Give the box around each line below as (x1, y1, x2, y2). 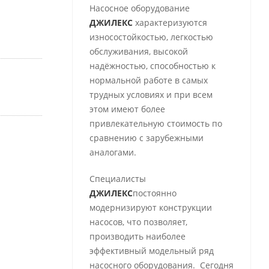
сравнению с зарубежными (89, 132, 204, 144)
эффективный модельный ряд (89, 245, 214, 256)
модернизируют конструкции (89, 202, 212, 213)
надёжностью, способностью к (89, 60, 216, 71)
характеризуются (134, 17, 207, 28)
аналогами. (89, 147, 136, 158)
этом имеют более (89, 103, 165, 115)
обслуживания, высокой (89, 46, 188, 57)
